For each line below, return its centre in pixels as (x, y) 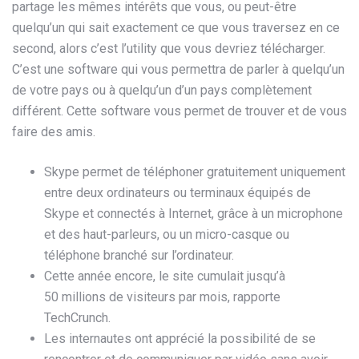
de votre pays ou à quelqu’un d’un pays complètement (162, 91)
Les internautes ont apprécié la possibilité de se (180, 339)
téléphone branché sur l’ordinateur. (139, 256)
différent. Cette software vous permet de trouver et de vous (179, 111)
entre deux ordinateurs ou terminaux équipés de (177, 193)
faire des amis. (54, 132)
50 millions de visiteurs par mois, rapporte (162, 297)
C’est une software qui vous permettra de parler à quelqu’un (178, 70)
